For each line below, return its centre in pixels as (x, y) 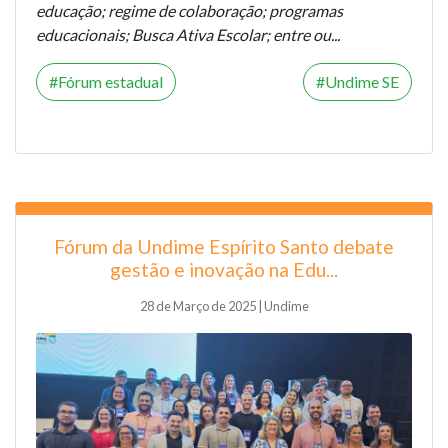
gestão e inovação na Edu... (224, 269)
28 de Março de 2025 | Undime (224, 305)
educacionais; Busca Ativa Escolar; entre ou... (188, 34)
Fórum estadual (110, 81)
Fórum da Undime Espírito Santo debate (224, 246)
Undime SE (362, 81)
